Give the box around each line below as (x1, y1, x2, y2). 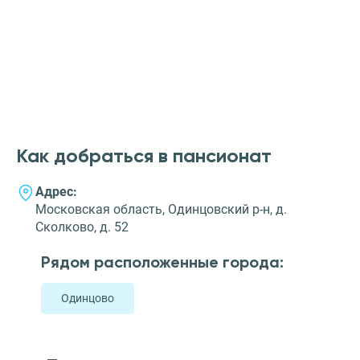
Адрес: (35, 184, 77, 200)
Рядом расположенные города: (41, 252, 284, 272)
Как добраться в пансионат (16, 144, 272, 168)
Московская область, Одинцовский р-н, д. (35, 202, 287, 218)
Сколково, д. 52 (35, 219, 129, 235)
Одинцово (61, 292, 114, 305)
